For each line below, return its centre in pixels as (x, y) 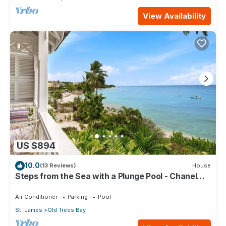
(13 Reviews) (58, 166)
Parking (78, 196)
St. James (29, 210)
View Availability (174, 16)
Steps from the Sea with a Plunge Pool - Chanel (106, 176)
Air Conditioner (36, 196)
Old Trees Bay (67, 210)
